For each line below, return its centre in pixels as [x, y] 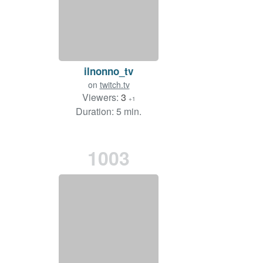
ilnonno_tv [109, 71]
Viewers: [101, 97]
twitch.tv [114, 85]
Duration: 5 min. [109, 112]
